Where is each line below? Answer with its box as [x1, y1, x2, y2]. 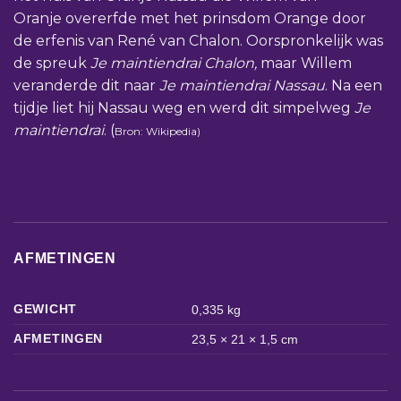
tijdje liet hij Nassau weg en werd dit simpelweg [13, 98, 354, 116]
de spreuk [13, 54, 90, 72]
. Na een [325, 76, 382, 94]
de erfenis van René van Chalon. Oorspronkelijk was [13, 31, 383, 49]
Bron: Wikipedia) [115, 124, 200, 138]
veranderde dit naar [13, 76, 159, 94]
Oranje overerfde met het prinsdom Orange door [13, 9, 366, 27]
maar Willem [257, 54, 352, 72]
